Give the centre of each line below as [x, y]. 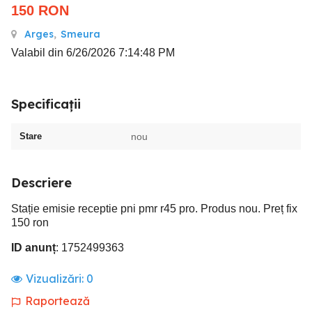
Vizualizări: [56, 279]
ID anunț [33, 248]
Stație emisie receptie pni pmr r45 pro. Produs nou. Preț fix [154, 209]
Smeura [80, 34]
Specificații [46, 104]
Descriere [41, 183]
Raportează [57, 301]
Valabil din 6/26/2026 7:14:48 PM [93, 53]
